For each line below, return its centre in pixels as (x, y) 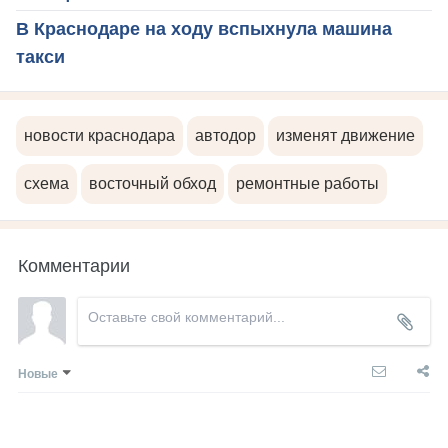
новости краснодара (99, 136)
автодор (225, 136)
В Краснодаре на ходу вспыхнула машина (204, 29)
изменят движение (345, 136)
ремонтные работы (307, 184)
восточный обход (152, 184)
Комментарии (74, 264)
